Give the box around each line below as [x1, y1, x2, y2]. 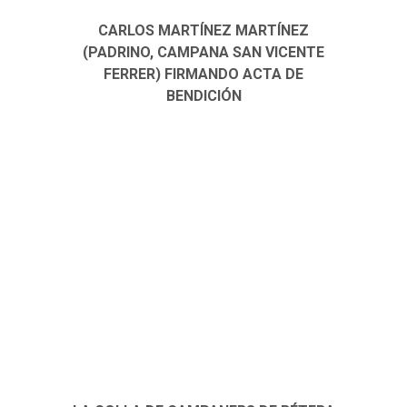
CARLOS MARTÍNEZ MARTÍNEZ [98, 22, 309, 40]
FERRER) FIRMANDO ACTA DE [104, 65, 303, 84]
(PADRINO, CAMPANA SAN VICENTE [83, 44, 324, 62]
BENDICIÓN [165, 87, 242, 105]
